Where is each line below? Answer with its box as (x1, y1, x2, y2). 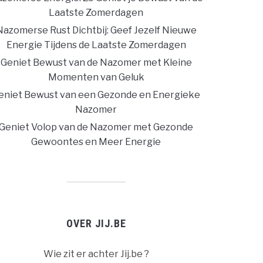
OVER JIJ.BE (66, 217, 126, 230)
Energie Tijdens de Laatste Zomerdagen (6, 39, 186, 50)
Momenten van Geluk (48, 72, 144, 83)
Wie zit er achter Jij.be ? (43, 248, 149, 259)
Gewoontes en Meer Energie (31, 136, 161, 147)
